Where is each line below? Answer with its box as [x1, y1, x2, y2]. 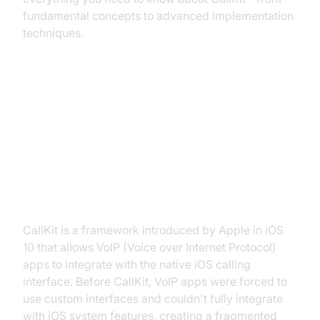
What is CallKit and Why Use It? [23, 99, 274, 120]
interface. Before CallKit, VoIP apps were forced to [23, 274, 287, 289]
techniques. [23, 26, 84, 40]
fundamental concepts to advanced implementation [23, 9, 294, 23]
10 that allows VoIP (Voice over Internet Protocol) [23, 240, 276, 254]
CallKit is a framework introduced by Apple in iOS [23, 223, 284, 237]
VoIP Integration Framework [23, 189, 244, 210]
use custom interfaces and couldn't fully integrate [23, 291, 283, 306]
